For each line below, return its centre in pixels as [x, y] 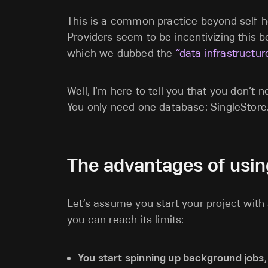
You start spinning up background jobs [171, 258]
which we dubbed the [121, 53]
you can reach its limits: [126, 220]
